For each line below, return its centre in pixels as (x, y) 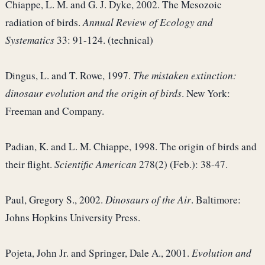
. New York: (206, 93)
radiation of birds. (44, 22)
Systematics (30, 40)
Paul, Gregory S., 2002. (55, 200)
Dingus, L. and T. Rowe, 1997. (69, 76)
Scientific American (96, 164)
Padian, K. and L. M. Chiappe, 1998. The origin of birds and (131, 147)
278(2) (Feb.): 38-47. (182, 164)
